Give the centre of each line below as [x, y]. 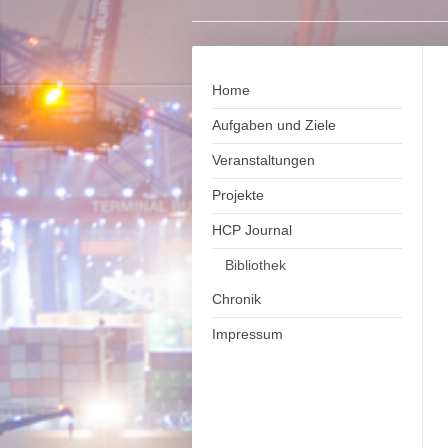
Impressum [247, 334]
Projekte [238, 195]
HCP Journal [252, 230]
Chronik [236, 299]
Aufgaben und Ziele [274, 125]
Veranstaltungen [263, 160]
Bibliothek [256, 265]
